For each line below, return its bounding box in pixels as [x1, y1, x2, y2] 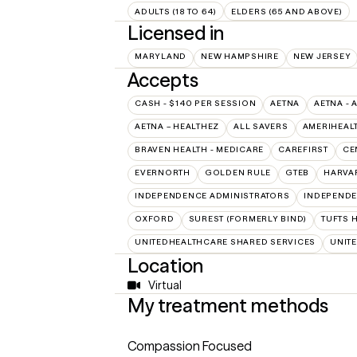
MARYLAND [135, 51, 186, 62]
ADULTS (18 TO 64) [135, 6, 217, 17]
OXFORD [135, 214, 175, 225]
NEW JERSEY [292, 51, 351, 62]
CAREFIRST [278, 144, 328, 155]
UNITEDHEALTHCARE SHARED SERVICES [135, 237, 316, 248]
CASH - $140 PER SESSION [135, 98, 257, 109]
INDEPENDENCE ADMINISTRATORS [135, 190, 290, 202]
